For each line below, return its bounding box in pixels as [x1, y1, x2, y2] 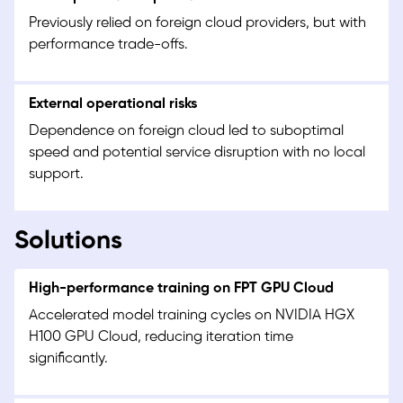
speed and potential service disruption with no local [29, 145, 365, 161]
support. [29, 166, 84, 183]
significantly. [29, 351, 108, 367]
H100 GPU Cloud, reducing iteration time [29, 329, 293, 345]
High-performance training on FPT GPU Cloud [29, 281, 334, 297]
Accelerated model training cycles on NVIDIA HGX [29, 308, 354, 324]
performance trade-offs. [29, 37, 188, 53]
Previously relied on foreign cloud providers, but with [29, 15, 366, 31]
